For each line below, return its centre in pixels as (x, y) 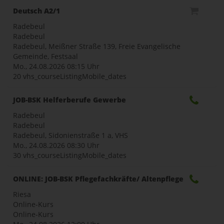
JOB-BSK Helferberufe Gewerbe (69, 99)
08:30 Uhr (83, 145)
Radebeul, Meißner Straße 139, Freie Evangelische (97, 46)
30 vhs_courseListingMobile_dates (70, 155)
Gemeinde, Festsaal (45, 56)
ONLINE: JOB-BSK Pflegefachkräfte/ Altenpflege (98, 178)
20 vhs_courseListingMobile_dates (70, 76)
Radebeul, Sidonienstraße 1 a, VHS (70, 135)
